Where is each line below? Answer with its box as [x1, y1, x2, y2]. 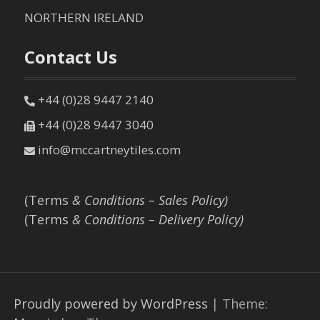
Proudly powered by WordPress [14, 295, 209, 313]
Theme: [222, 295, 269, 313]
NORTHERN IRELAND [24, 9, 144, 26]
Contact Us [24, 45, 118, 69]
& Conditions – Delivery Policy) [69, 211, 244, 229]
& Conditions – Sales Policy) [69, 191, 229, 209]
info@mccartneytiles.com [35, 141, 181, 159]
